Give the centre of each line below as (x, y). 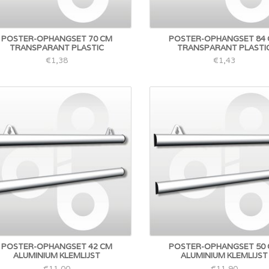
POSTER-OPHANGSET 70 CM (57, 38)
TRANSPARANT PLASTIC (57, 47)
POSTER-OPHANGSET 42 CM (57, 246)
